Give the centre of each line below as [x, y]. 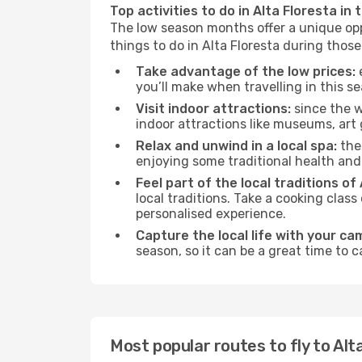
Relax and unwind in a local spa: [236, 146]
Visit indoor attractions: [213, 109]
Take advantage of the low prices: [246, 72]
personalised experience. [211, 214]
